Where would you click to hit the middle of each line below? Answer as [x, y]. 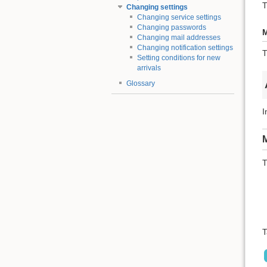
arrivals [149, 68]
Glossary [140, 83]
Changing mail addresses [178, 38]
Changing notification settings [185, 48]
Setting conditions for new [178, 58]
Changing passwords [171, 28]
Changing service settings [179, 18]
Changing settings [157, 7]
